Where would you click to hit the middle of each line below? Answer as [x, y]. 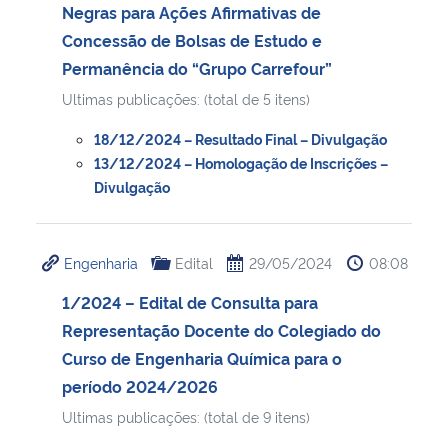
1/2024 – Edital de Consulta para [190, 301]
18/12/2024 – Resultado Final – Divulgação [240, 138]
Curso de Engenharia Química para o [202, 357]
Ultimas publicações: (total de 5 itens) [186, 98]
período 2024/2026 [140, 385]
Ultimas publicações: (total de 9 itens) [186, 416]
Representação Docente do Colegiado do [221, 329]
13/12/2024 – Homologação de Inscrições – [241, 162]
